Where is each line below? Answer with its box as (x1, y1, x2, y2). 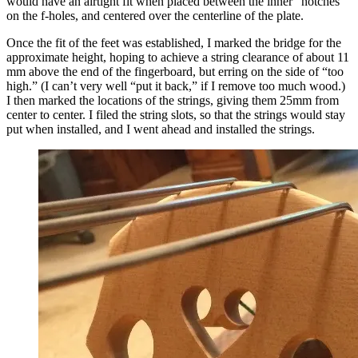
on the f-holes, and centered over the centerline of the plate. (6, 8, 304, 22)
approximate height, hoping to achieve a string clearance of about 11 (6, 50, 349, 64)
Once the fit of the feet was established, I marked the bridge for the (6, 35, 341, 50)
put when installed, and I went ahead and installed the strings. (6, 121, 315, 136)
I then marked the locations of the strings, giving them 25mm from (6, 93, 339, 107)
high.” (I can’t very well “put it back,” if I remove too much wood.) (6, 78, 345, 93)
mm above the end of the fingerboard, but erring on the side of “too (6, 64, 344, 78)
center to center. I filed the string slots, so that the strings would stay (6, 107, 345, 121)
